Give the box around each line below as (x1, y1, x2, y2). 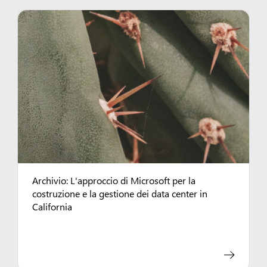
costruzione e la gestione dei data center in (32, 186, 208, 200)
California (32, 199, 73, 213)
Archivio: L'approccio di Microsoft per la (32, 173, 196, 187)
